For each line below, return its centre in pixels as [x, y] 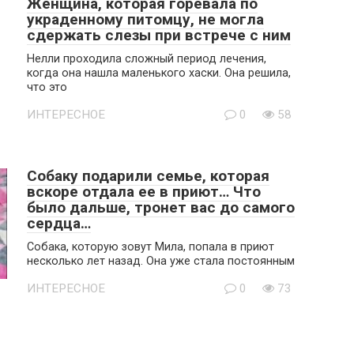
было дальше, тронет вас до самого [161, 207]
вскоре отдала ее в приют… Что [144, 192]
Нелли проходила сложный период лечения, [147, 59]
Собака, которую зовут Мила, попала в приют [151, 247]
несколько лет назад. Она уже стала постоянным [161, 261]
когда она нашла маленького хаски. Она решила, [159, 73]
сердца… [59, 223]
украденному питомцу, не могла [145, 19]
